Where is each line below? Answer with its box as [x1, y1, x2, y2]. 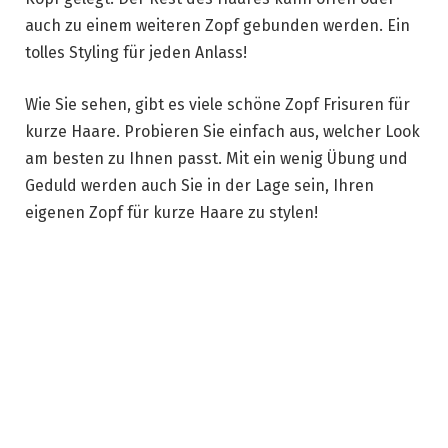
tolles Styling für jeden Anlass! [25, 43, 247, 63]
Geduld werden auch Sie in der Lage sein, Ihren [25, 176, 374, 196]
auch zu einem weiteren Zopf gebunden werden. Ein [25, 16, 410, 36]
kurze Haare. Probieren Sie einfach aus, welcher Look [25, 122, 420, 142]
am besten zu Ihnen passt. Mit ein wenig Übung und [25, 149, 408, 169]
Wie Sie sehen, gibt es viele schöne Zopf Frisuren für [25, 95, 410, 115]
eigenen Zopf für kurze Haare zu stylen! [25, 203, 318, 223]
